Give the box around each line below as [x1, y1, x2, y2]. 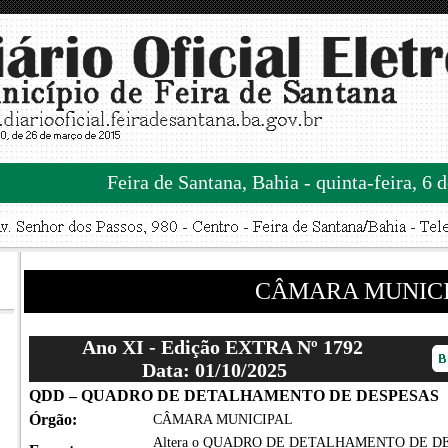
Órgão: [28, 411, 77, 428]
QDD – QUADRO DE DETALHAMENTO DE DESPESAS [28, 387, 439, 404]
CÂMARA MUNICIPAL [152, 412, 293, 427]
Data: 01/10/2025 [141, 359, 287, 381]
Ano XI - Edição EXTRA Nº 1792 [77, 336, 363, 358]
